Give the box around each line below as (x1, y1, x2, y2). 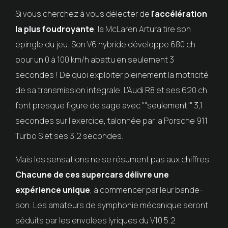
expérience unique (15, 184, 90, 195)
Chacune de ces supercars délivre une (15, 168, 169, 180)
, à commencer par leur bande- (90, 184, 203, 195)
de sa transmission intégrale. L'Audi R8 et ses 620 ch (15, 84, 207, 96)
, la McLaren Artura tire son (94, 23, 191, 35)
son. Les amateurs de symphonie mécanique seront (15, 199, 208, 211)
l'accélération (151, 8, 207, 19)
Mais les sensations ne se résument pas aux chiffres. (15, 153, 211, 165)
